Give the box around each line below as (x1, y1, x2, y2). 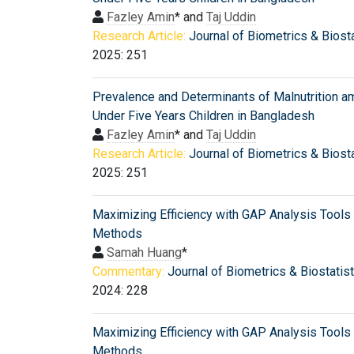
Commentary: (92, 263, 164, 279)
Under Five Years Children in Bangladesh (92, 107, 314, 123)
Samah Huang (107, 244, 182, 260)
